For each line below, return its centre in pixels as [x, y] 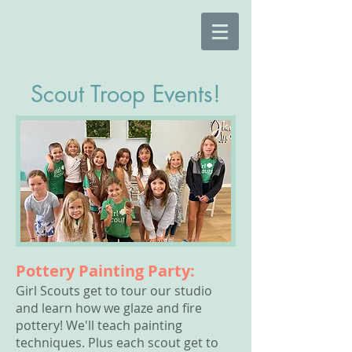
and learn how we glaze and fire [109, 308]
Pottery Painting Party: [105, 271]
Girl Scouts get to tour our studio [114, 291]
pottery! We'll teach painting [99, 325]
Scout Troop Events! [126, 94]
